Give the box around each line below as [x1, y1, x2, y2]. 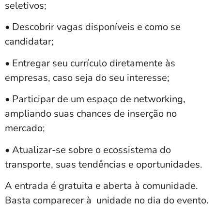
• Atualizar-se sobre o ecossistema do [5, 143, 171, 156]
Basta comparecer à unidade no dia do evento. [5, 194, 209, 207]
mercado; [5, 122, 45, 135]
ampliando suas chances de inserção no [5, 107, 177, 121]
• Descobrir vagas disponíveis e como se [5, 20, 181, 34]
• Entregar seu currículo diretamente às [5, 56, 175, 70]
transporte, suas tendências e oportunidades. [5, 157, 202, 171]
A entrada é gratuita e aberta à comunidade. [5, 179, 198, 193]
